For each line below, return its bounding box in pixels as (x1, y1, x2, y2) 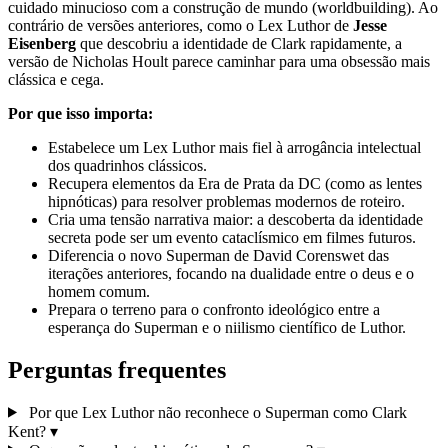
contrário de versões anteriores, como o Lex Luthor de (8, 16, 353, 34)
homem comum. (48, 282, 150, 300)
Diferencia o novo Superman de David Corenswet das (48, 246, 389, 264)
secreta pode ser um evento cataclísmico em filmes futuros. (48, 228, 416, 246)
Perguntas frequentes (8, 356, 226, 383)
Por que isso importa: (8, 104, 153, 122)
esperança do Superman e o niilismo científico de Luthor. (48, 318, 406, 336)
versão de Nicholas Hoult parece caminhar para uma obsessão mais (8, 52, 430, 70)
